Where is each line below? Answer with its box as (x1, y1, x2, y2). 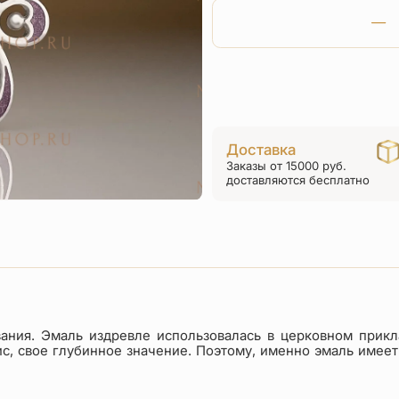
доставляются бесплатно (225, 173, 370, 188)
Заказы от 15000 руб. (225, 159, 346, 174)
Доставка (225, 141, 296, 159)
